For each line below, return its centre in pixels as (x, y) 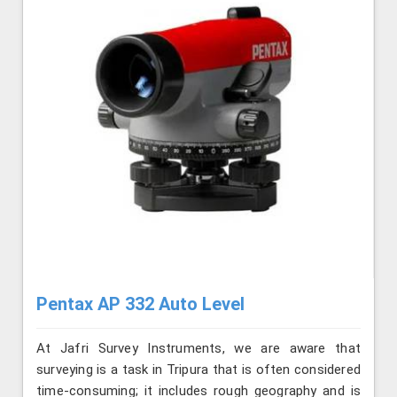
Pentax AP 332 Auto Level (140, 304)
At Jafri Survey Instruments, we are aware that (198, 349)
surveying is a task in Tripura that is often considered (198, 370)
